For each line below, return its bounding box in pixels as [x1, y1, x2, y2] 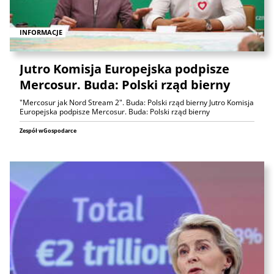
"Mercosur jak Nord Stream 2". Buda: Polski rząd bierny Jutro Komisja [20, 97, 254, 108]
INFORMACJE [20, 27, 62, 37]
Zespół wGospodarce [20, 126, 76, 135]
